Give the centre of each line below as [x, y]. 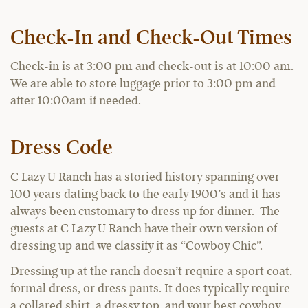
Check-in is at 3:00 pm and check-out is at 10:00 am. [152, 67]
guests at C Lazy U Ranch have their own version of [144, 229]
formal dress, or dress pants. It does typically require [150, 289]
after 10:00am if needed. [76, 101]
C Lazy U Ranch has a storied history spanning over [145, 177]
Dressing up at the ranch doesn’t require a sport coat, [151, 272]
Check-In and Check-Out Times [151, 38]
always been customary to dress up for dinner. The [145, 211]
